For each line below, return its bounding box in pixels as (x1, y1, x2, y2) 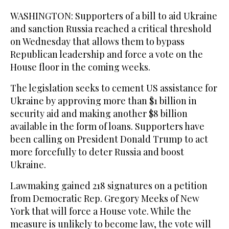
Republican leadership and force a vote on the (10, 48, 203, 61)
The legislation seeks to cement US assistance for (10, 82, 217, 95)
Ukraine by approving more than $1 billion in (10, 95, 197, 107)
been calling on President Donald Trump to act (10, 133, 208, 146)
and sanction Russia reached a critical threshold (10, 22, 212, 35)
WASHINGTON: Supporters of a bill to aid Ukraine (10, 10, 217, 22)
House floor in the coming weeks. (10, 61, 150, 74)
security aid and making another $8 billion (10, 107, 188, 120)
